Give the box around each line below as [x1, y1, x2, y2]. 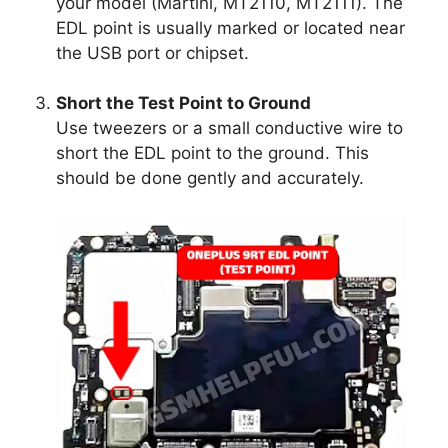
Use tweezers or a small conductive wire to [56, 117, 404, 138]
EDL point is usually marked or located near [56, 17, 406, 38]
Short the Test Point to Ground [56, 92, 312, 113]
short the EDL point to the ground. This [56, 142, 370, 163]
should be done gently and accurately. [56, 167, 365, 188]
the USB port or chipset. [56, 42, 250, 63]
